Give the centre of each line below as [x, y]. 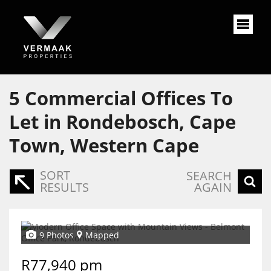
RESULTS [64, 187]
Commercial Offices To [129, 98]
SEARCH [209, 176]
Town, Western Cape [104, 145]
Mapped [102, 235]
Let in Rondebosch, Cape [122, 122]
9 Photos [57, 235]
